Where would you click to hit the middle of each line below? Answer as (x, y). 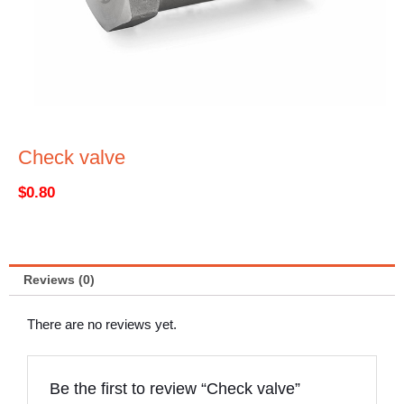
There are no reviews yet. (102, 324)
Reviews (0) (60, 280)
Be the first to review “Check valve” (175, 389)
